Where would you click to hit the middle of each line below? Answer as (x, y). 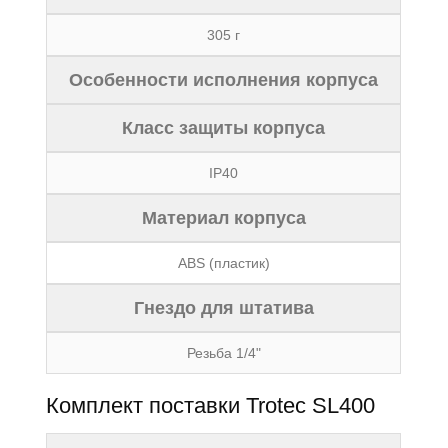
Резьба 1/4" (223, 353)
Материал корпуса (223, 218)
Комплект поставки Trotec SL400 (211, 405)
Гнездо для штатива (223, 308)
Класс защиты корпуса (224, 128)
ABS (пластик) (223, 263)
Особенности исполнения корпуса (224, 80)
